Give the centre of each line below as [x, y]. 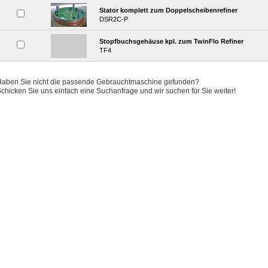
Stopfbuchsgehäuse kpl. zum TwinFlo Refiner [171, 41]
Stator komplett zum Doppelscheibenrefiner [168, 10]
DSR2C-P [114, 19]
